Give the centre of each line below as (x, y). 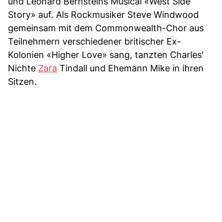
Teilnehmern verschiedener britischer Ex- (94, 41)
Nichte (23, 68)
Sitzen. (22, 81)
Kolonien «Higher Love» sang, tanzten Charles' (106, 55)
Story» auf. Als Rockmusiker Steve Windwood (103, 14)
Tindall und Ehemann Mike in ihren (130, 68)
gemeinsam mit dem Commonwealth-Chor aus (106, 28)
